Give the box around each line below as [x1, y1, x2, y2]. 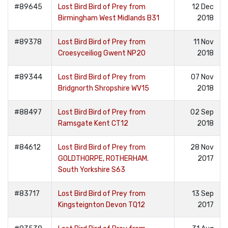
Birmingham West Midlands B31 [58, 14, 159, 22]
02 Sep [190, 108, 214, 117]
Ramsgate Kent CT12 [58, 119, 128, 128]
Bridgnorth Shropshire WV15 [58, 84, 149, 93]
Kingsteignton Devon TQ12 [58, 201, 145, 209]
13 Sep [192, 189, 214, 198]
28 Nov [190, 143, 214, 152]
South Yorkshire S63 [58, 165, 125, 174]
